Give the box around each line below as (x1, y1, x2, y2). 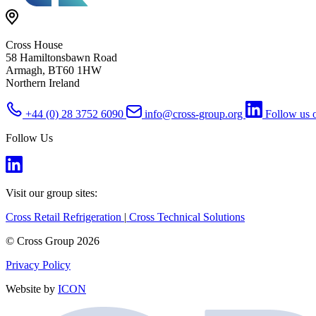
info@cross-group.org (142, 108, 245, 121)
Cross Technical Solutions (126, 211, 245, 224)
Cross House (6, 39, 63, 51)
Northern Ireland (6, 77, 80, 90)
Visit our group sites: (6, 187, 97, 200)
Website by (6, 283, 58, 296)
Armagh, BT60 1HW (6, 64, 102, 77)
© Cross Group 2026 (6, 235, 99, 248)
